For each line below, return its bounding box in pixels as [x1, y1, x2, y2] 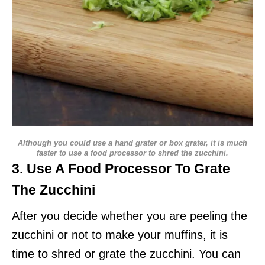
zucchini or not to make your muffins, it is [12, 228, 228, 241]
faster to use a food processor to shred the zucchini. [37, 148, 228, 157]
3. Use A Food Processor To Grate [12, 161, 230, 176]
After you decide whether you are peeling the [12, 209, 247, 222]
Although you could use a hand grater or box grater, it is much [18, 138, 247, 147]
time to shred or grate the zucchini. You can [12, 247, 241, 260]
